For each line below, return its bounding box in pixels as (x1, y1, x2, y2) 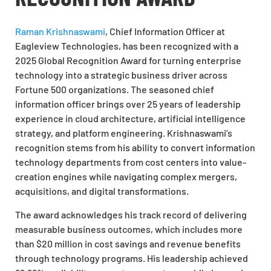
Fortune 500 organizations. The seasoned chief (15, 83, 214, 96)
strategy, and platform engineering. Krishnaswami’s (15, 127, 232, 139)
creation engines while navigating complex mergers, (15, 171, 237, 183)
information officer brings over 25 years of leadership (15, 98, 241, 110)
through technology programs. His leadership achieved (15, 252, 248, 264)
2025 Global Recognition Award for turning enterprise (15, 54, 241, 67)
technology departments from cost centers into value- (15, 156, 246, 168)
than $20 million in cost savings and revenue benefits (15, 237, 241, 249)
